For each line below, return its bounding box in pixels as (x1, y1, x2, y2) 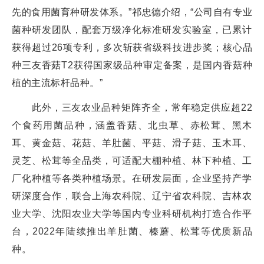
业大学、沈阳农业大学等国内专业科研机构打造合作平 (12, 209, 252, 219)
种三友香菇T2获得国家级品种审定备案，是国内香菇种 (12, 60, 252, 70)
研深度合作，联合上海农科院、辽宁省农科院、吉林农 (12, 191, 252, 201)
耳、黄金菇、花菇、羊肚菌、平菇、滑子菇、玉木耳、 (12, 138, 252, 148)
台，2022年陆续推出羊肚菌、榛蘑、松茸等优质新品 (12, 226, 252, 236)
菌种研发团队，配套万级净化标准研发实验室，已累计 (12, 25, 252, 35)
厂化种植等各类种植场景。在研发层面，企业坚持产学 (12, 173, 252, 183)
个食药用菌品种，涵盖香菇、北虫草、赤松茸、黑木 (12, 120, 252, 130)
